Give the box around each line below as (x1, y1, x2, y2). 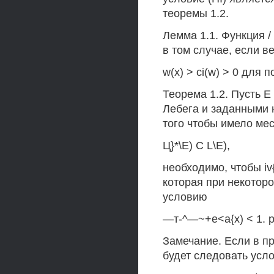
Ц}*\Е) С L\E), (163, 139, 230, 152)
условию (163, 191, 207, 203)
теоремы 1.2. (163, 7, 229, 20)
